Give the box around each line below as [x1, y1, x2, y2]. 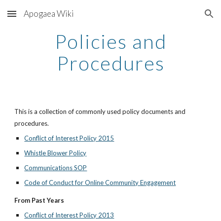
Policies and [54, 30, 167, 53]
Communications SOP [24, 164, 87, 172]
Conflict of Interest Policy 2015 [24, 134, 114, 142]
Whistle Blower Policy [24, 149, 87, 157]
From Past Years [14, 196, 65, 204]
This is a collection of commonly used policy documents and [14, 108, 186, 115]
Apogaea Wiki [24, 8, 74, 19]
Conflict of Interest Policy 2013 [24, 211, 114, 219]
